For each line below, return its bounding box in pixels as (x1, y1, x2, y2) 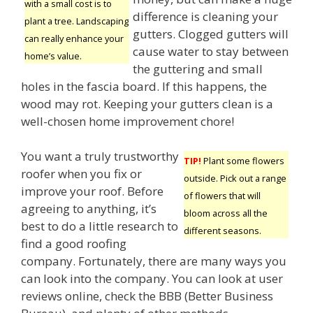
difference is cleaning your (133, 8, 278, 24)
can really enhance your (24, 31, 124, 45)
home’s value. (24, 49, 82, 62)
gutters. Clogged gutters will (133, 25, 289, 42)
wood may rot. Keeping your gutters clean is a (21, 95, 273, 112)
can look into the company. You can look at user (21, 270, 283, 287)
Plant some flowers (201, 154, 284, 168)
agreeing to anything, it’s (21, 201, 156, 217)
